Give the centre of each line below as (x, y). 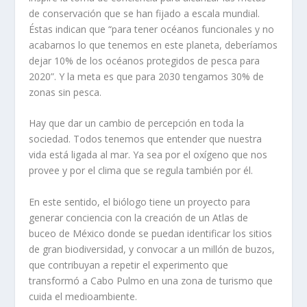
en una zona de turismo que (211, 280)
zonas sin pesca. (65, 92)
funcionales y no (237, 29)
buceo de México (69, 233)
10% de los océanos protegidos (125, 60)
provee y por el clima (77, 171)
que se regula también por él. (189, 171)
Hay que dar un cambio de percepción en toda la (137, 123)
